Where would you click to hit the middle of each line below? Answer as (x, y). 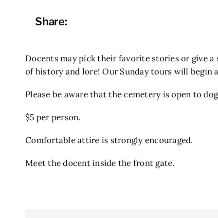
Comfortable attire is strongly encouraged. (109, 140)
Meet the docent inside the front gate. (100, 163)
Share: (51, 21)
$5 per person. (53, 117)
